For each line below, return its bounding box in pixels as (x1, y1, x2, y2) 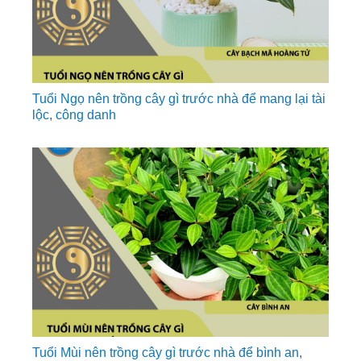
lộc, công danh (32, 107, 116, 122)
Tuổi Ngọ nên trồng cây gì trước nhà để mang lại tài (32, 91, 326, 106)
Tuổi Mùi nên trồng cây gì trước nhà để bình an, (32, 345, 302, 359)
